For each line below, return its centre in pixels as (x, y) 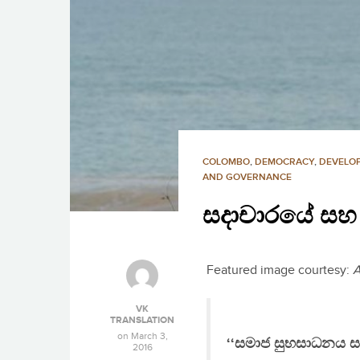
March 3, (149, 336)
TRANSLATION (142, 321)
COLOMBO (226, 162)
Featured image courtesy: (280, 271)
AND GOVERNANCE (247, 178)
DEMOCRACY (284, 162)
